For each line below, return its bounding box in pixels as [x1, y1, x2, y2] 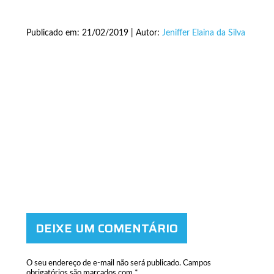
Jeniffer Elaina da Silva [161, 29, 245, 37]
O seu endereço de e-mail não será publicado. [26, 259, 181, 268]
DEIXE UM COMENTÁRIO [35, 218, 178, 239]
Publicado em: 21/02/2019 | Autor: [26, 29, 162, 37]
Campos [182, 259, 211, 268]
